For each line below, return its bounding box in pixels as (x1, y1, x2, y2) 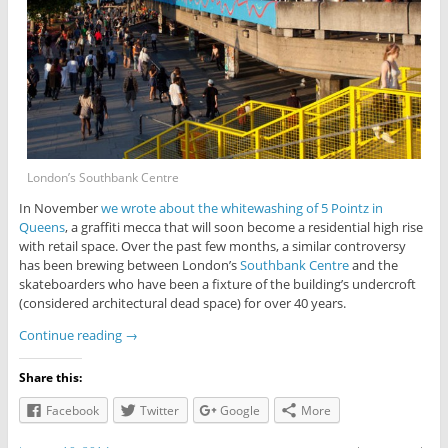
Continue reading (18, 325, 125, 344)
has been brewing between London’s (18, 255, 240, 274)
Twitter (139, 401, 179, 419)
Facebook (45, 401, 99, 419)
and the (348, 255, 398, 274)
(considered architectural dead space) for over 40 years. (18, 293, 346, 312)
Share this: (18, 368, 82, 386)
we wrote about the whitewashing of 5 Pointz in (100, 198, 383, 217)
